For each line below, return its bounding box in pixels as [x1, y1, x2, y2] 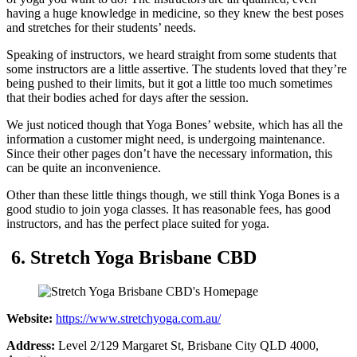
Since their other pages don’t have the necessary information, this [6, 147, 332, 161]
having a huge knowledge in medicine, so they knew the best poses [6, 6, 343, 21]
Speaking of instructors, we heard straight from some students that [6, 48, 336, 62]
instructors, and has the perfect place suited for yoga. [6, 217, 273, 231]
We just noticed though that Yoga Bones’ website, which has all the [6, 118, 343, 132]
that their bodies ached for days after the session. [6, 91, 249, 105]
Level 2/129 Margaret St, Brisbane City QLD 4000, [58, 339, 319, 353]
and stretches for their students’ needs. [6, 21, 196, 35]
